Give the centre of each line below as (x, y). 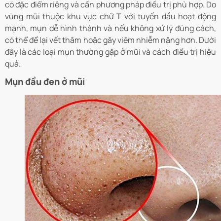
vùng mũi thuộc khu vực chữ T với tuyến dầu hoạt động (110, 16)
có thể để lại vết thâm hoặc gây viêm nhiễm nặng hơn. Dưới (110, 40)
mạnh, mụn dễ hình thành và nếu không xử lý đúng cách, (110, 28)
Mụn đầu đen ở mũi (45, 81)
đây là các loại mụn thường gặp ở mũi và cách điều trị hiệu (110, 52)
